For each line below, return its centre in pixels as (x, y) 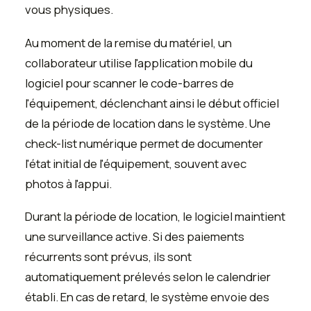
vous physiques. (69, 10)
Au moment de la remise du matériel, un (128, 42)
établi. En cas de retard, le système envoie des (147, 297)
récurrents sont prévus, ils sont (108, 257)
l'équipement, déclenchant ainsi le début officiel (152, 103)
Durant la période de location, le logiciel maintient (155, 217)
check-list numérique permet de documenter (144, 143)
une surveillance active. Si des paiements (135, 237)
